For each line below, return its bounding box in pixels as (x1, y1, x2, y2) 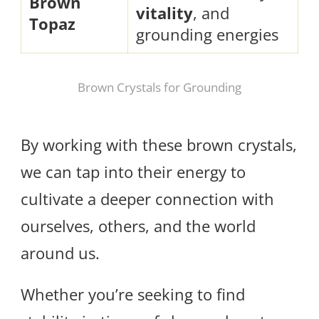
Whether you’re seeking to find (21, 283, 245, 305)
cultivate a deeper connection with (21, 188, 274, 210)
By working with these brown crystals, (21, 134, 297, 156)
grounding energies (136, 23, 278, 45)
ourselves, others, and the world (21, 215, 256, 237)
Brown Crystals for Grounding (78, 78, 241, 95)
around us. (21, 242, 100, 264)
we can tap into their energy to (21, 161, 246, 183)
